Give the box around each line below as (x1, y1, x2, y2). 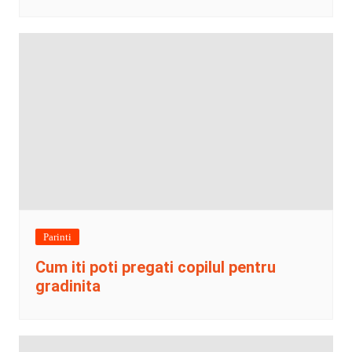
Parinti (42, 230, 71, 243)
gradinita (35, 276, 101, 295)
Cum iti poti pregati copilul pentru (35, 257, 276, 277)
